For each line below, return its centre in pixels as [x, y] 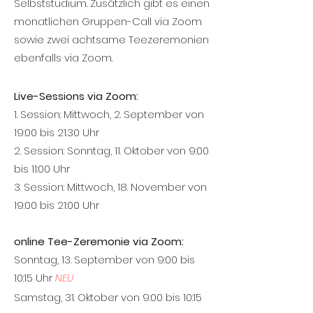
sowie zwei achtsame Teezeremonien [111, 39]
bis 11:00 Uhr [42, 169]
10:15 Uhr [35, 278]
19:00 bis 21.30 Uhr [57, 132]
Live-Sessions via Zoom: [76, 96]
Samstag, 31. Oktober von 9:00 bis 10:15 [108, 297]
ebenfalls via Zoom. [65, 58]
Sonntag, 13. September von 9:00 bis [104, 260]
